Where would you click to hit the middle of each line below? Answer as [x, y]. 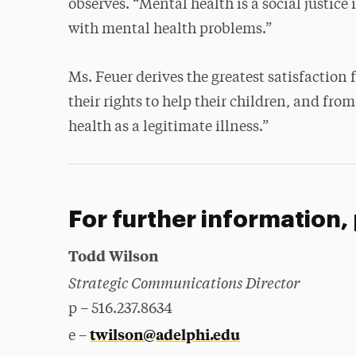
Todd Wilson [114, 255]
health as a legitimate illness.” [169, 127]
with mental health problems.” [170, 29]
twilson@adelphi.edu [165, 334]
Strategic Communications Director [184, 282]
